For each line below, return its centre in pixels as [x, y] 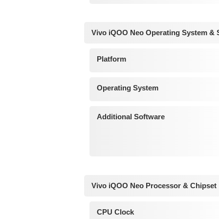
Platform [111, 59]
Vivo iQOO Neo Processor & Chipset [154, 185]
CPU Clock [115, 212]
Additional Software [131, 117]
